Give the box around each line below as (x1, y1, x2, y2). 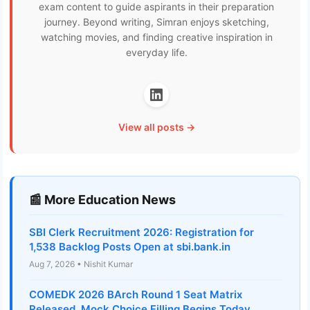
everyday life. (125, 46, 188, 59)
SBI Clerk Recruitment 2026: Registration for (29, 226, 254, 239)
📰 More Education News (29, 192, 176, 208)
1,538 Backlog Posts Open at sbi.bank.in (29, 240, 230, 254)
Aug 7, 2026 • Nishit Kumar (29, 259, 133, 270)
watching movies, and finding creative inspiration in (40, 31, 273, 44)
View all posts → (118, 121, 195, 134)
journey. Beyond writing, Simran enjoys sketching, (44, 16, 269, 28)
